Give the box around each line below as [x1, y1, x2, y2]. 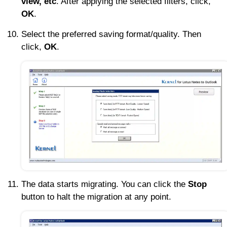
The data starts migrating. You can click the [21, 179, 188, 189]
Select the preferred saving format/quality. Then [21, 29, 201, 40]
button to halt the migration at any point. [21, 192, 171, 202]
